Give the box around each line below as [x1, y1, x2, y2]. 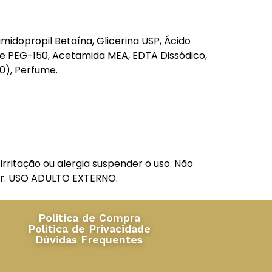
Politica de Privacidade [27, 222, 151, 235]
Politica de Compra [38, 211, 140, 224]
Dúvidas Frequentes [35, 233, 143, 246]
